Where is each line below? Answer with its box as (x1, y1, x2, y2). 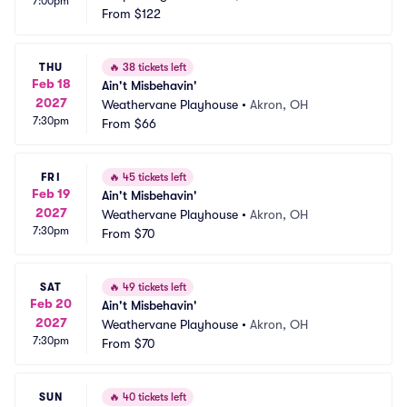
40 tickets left (120, 391, 186, 403)
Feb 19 (32, 185, 70, 201)
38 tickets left (120, 61, 186, 74)
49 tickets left (120, 281, 186, 293)
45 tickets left (120, 171, 186, 184)
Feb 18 (31, 75, 71, 91)
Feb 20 (30, 295, 72, 311)
